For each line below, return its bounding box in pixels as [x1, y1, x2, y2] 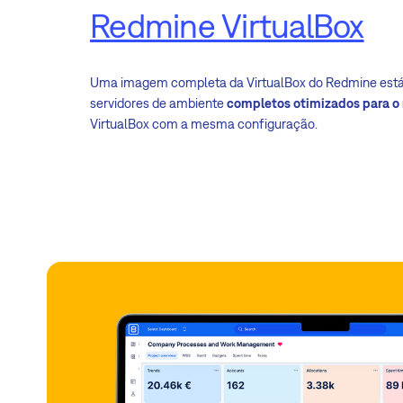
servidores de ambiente [90, 95, 227, 112]
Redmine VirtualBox [90, 6, 364, 46]
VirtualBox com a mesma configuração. [90, 116, 323, 132]
